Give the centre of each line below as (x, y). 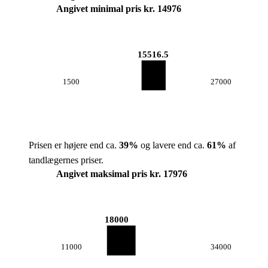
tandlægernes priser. (66, 160)
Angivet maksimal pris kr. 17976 (122, 174)
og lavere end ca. (173, 145)
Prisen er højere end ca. (74, 145)
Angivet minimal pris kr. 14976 (119, 9)
